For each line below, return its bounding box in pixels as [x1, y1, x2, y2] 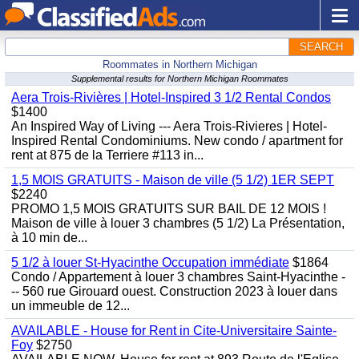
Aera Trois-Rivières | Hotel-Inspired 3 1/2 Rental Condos [11, 91, 331, 104]
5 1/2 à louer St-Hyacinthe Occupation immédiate [11, 256, 289, 269]
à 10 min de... [11, 231, 87, 244]
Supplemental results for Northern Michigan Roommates [71, 74, 288, 83]
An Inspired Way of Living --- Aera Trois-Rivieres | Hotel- [11, 119, 327, 133]
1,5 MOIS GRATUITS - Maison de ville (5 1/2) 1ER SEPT [11, 173, 334, 187]
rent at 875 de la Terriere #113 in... [11, 148, 204, 162]
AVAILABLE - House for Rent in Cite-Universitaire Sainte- [11, 324, 337, 337]
